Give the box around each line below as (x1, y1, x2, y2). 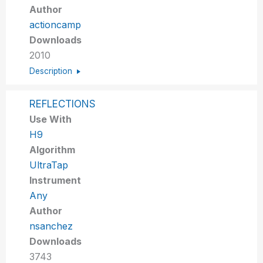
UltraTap (29, 159, 69, 171)
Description (29, 66, 73, 76)
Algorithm (29, 143, 76, 156)
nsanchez (29, 220, 73, 232)
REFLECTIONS (29, 97, 96, 110)
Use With (29, 113, 72, 125)
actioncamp (29, 18, 82, 31)
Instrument (29, 174, 82, 186)
